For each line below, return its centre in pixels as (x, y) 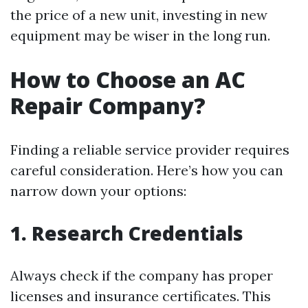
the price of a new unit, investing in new (139, 15)
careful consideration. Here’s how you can (147, 170)
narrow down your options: (98, 191)
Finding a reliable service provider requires (150, 150)
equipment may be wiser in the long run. (140, 35)
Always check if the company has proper (142, 275)
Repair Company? (108, 106)
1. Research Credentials (127, 233)
